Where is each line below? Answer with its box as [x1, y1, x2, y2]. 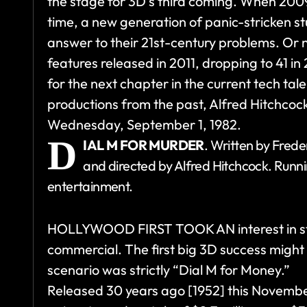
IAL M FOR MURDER [83, 136, 204, 154]
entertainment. [47, 177, 133, 195]
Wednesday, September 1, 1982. [47, 116, 241, 134]
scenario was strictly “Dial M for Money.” [47, 261, 290, 279]
